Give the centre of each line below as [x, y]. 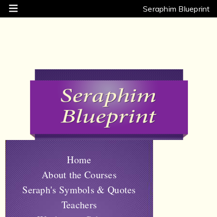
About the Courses [79, 174]
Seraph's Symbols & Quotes [79, 189]
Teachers [79, 204]
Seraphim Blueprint [178, 9]
